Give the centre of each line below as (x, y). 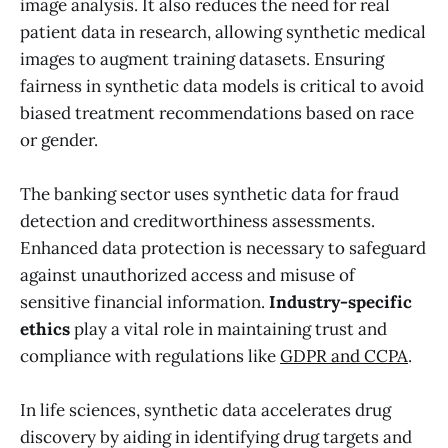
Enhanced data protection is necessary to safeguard (223, 248)
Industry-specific (340, 302)
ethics (45, 329)
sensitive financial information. (144, 302)
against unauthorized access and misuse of (187, 275)
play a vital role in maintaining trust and (228, 329)
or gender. (59, 140)
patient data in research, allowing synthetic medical (223, 32)
